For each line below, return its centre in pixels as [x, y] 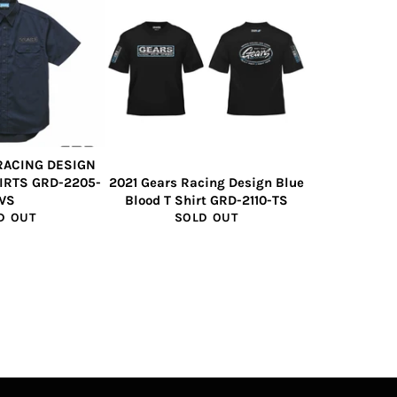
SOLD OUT [206, 218]
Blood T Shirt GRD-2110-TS [206, 200]
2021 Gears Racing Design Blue [206, 183]
